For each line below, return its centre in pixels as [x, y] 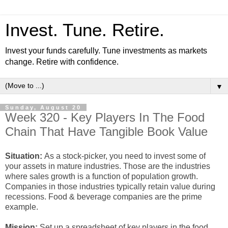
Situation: [25, 156]
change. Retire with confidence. [62, 62]
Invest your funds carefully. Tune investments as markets [106, 51]
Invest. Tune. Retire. [85, 30]
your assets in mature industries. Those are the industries [108, 166]
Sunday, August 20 [43, 107]
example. [22, 207]
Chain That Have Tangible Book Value [106, 132]
